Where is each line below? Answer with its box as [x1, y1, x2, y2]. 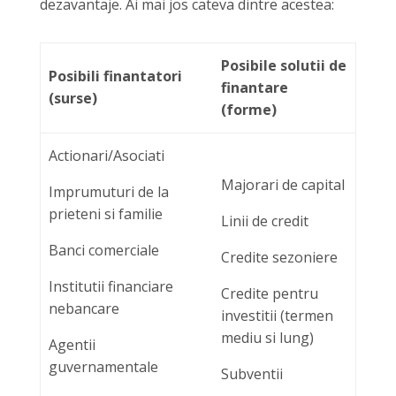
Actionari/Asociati [49, 145, 165, 165]
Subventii [221, 363, 284, 384]
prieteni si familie [49, 203, 164, 224]
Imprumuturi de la [49, 181, 170, 202]
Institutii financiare [49, 276, 174, 296]
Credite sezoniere [221, 247, 339, 267]
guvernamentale [49, 356, 159, 377]
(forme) [221, 99, 278, 119]
